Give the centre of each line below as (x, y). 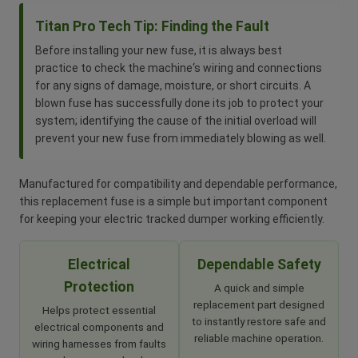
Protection (99, 286)
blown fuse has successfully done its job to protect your (179, 103)
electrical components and (99, 326)
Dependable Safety (259, 264)
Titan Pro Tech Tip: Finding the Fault (152, 26)
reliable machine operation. (259, 338)
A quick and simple (259, 287)
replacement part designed (259, 304)
